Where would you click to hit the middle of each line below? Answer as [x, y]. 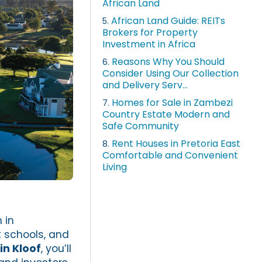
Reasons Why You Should [168, 62]
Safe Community [141, 126]
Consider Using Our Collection [171, 74]
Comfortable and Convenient [170, 156]
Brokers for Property [150, 33]
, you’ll [56, 248]
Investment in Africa [149, 44]
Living [115, 167]
